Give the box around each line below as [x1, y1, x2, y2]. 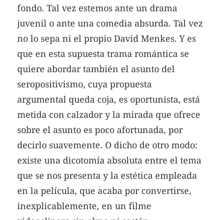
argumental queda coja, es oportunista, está [17, 93, 200, 105]
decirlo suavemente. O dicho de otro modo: [17, 138, 197, 151]
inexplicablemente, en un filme [17, 199, 151, 212]
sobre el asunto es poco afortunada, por [17, 123, 183, 136]
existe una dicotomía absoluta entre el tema [17, 154, 201, 166]
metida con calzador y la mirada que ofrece [17, 108, 200, 120]
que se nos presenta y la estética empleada [17, 169, 197, 181]
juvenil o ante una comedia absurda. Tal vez [17, 17, 203, 29]
